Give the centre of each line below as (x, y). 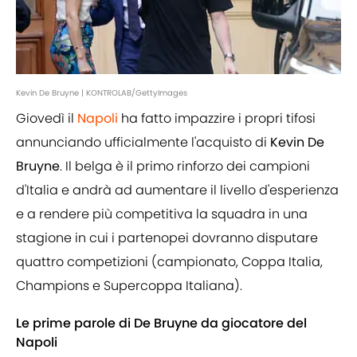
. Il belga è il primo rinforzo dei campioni (185, 167)
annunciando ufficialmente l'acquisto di (143, 143)
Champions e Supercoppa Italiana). (129, 286)
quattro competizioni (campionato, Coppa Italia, (169, 262)
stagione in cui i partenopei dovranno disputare (167, 238)
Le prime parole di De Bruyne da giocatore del (161, 324)
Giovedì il (47, 119)
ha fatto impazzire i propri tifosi (217, 119)
